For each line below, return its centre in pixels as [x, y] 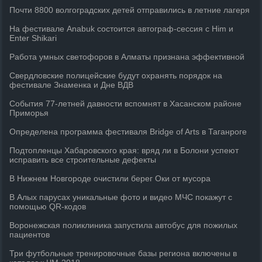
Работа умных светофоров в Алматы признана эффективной [127, 57]
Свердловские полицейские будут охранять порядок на [116, 75]
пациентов [30, 235]
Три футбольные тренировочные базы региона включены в [123, 253]
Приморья [29, 113]
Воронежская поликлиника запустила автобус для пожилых [124, 225]
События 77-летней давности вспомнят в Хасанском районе [126, 104]
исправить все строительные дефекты [83, 160]
